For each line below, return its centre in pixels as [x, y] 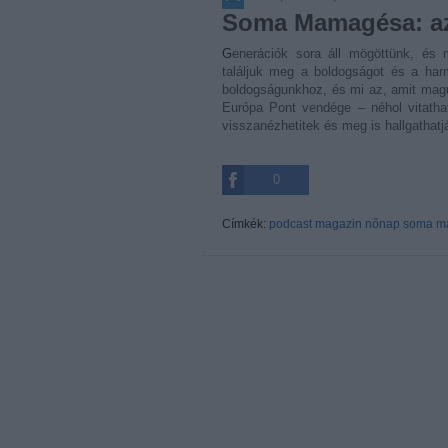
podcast [290, 224]
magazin [338, 224]
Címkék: [245, 224]
